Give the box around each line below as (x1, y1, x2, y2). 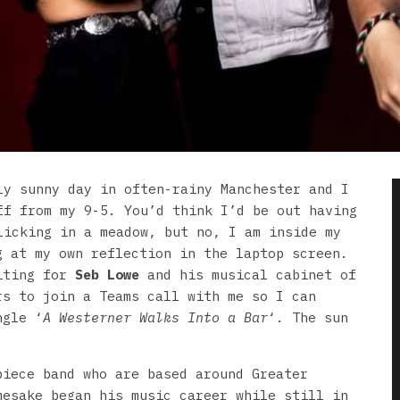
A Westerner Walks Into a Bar (43, 308, 268, 326)
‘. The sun (268, 308, 348, 326)
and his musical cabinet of (139, 265, 356, 283)
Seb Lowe (75, 265, 139, 283)
